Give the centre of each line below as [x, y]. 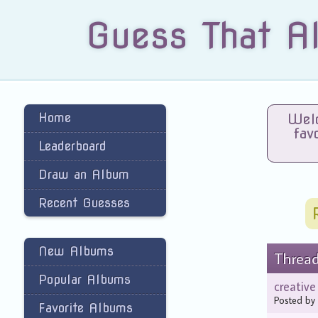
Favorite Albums [86, 308]
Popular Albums [85, 279]
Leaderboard [73, 146]
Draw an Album [84, 174]
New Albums [76, 251]
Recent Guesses [84, 203]
